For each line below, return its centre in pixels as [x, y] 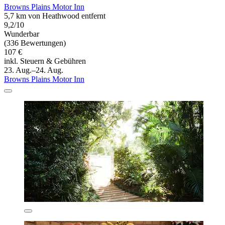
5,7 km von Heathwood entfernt [55, 16]
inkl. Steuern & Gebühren [45, 61]
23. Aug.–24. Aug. [34, 70]
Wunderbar [22, 34]
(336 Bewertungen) [35, 43]
